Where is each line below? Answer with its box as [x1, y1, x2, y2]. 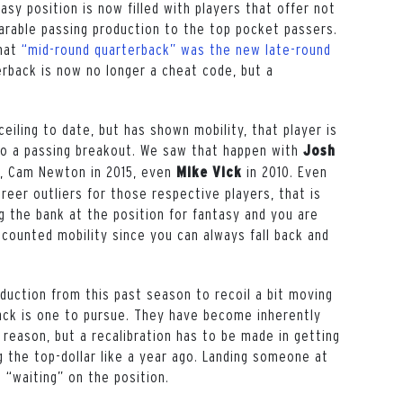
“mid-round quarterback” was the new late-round [22, 40, 331, 58]
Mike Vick [176, 164, 242, 180]
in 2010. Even [242, 163, 327, 180]
